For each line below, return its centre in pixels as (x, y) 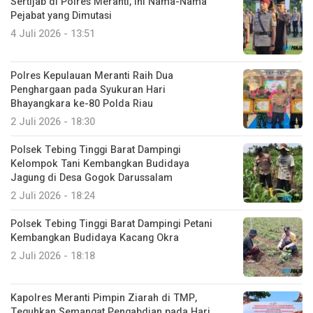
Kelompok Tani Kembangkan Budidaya (100, 163)
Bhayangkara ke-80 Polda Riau (82, 103)
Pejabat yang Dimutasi (61, 15)
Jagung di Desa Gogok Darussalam (92, 177)
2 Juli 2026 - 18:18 (53, 256)
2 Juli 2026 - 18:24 (53, 196)
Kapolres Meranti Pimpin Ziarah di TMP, (104, 298)
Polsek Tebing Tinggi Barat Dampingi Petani (111, 224)
